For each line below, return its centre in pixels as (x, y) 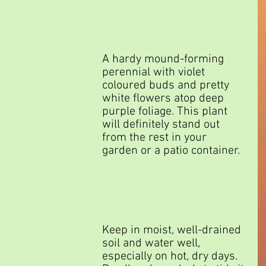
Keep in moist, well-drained (173, 231)
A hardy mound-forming (164, 60)
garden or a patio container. (171, 151)
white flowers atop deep (164, 99)
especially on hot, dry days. (171, 257)
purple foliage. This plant (166, 112)
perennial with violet (155, 73)
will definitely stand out (162, 125)
